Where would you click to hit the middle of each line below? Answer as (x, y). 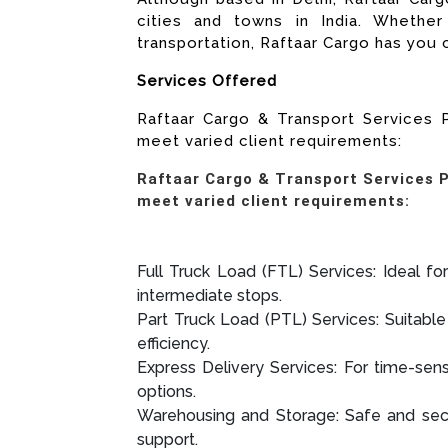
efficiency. (173, 344)
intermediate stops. (209, 296)
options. (166, 392)
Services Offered (207, 81)
